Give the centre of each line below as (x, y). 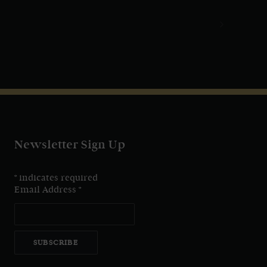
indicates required (57, 178)
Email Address (46, 190)
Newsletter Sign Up (70, 145)
